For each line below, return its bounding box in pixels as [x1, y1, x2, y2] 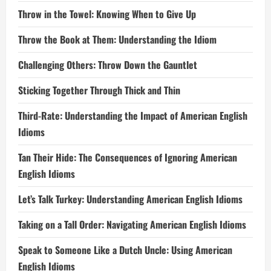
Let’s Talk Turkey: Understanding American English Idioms [18, 192, 243, 206]
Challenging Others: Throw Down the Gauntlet [18, 57, 197, 72]
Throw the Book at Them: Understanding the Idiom [18, 32, 217, 47]
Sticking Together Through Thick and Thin [18, 83, 180, 97]
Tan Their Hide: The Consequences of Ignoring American [18, 150, 237, 165]
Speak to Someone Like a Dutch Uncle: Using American [18, 243, 232, 257]
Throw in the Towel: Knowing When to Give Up [18, 7, 196, 21]
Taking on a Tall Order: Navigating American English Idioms [18, 217, 246, 232]
